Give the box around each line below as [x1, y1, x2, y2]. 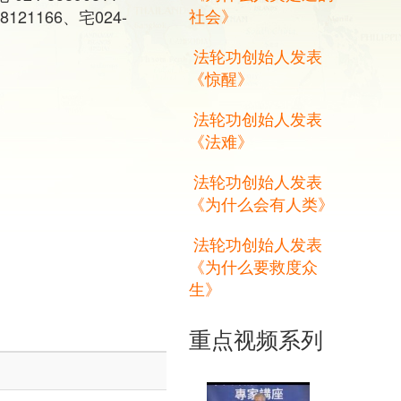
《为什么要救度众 [189, 254, 318, 278]
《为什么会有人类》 [189, 192, 334, 216]
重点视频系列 [189, 322, 323, 355]
